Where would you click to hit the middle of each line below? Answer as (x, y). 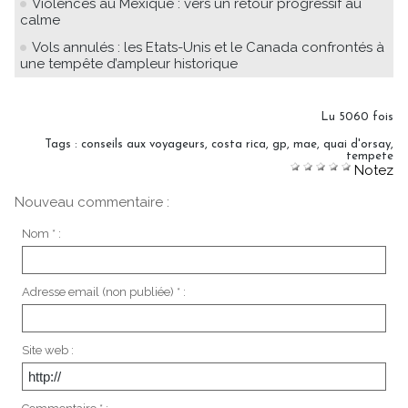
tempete (370, 156)
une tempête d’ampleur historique (129, 63)
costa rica (239, 144)
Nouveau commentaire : (92, 202)
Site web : (47, 351)
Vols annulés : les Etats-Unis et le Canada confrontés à (208, 47)
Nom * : (41, 234)
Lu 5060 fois (357, 117)
